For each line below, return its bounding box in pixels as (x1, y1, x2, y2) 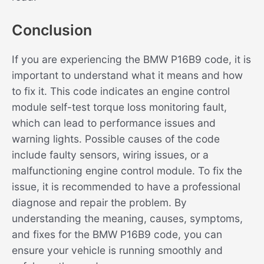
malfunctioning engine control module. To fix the (12, 164, 242, 177)
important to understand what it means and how (12, 69, 243, 82)
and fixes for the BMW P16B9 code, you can (12, 228, 222, 241)
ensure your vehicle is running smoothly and (12, 244, 223, 257)
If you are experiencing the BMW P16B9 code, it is (12, 53, 251, 66)
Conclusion (12, 21, 92, 39)
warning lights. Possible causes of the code (12, 133, 220, 146)
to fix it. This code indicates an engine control (12, 85, 230, 98)
